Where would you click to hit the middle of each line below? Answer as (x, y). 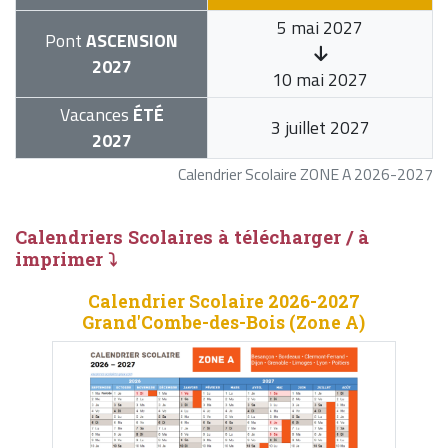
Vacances (94, 115)
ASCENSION (130, 41)
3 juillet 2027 (320, 128)
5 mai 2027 (320, 28)
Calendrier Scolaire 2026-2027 (223, 302)
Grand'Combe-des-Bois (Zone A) (224, 323)
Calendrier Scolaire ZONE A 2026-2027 (305, 174)
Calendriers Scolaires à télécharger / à (192, 237)
